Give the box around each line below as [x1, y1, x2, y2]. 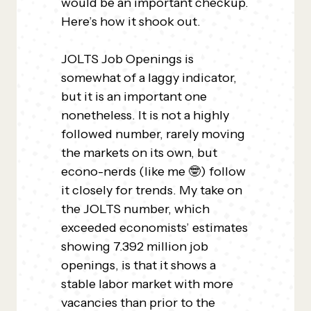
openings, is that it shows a [61, 258, 216, 273]
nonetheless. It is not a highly [61, 108, 229, 123]
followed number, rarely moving [61, 126, 245, 142]
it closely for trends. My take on [61, 183, 242, 198]
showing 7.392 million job [61, 239, 208, 254]
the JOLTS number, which [61, 201, 210, 217]
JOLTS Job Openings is [61, 51, 194, 67]
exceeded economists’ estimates [61, 220, 248, 235]
